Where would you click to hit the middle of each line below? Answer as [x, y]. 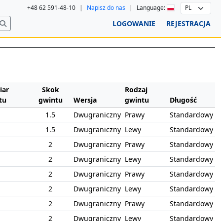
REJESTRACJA [188, 24]
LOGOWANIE [134, 24]
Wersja [85, 100]
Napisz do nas [106, 8]
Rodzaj [136, 90]
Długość [183, 100]
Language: [152, 8]
